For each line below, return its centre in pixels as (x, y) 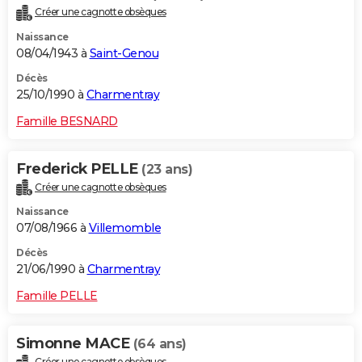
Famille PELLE (57, 296)
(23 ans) (167, 169)
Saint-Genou (124, 53)
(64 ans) (160, 344)
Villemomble (124, 228)
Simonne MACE (75, 344)
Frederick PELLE (79, 168)
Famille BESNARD (67, 121)
